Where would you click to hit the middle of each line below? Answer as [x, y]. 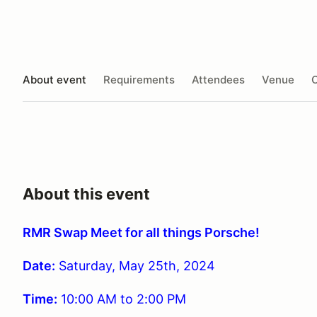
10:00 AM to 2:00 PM [123, 299]
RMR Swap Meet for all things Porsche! [141, 232]
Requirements [139, 79]
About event [54, 79]
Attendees [218, 79]
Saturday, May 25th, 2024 [135, 266]
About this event [86, 194]
